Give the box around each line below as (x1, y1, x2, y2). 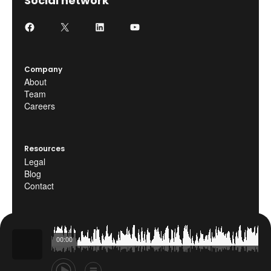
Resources (24, 143, 65, 154)
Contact (24, 180, 54, 192)
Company (24, 64, 62, 74)
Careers (24, 100, 55, 113)
